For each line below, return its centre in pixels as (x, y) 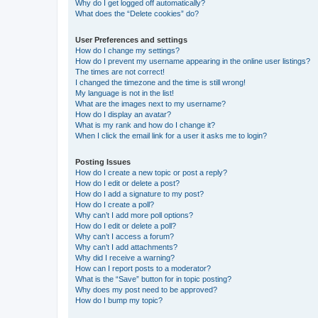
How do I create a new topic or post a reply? (151, 172)
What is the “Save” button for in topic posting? (153, 279)
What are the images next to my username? (150, 104)
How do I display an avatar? (123, 114)
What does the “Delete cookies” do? (137, 13)
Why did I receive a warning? (125, 258)
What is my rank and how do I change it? (145, 125)
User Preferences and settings (131, 40)
